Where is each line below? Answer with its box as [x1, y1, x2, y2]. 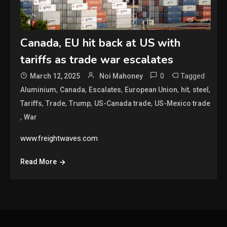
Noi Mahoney [99, 72, 143, 81]
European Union [125, 86, 178, 94]
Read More [20, 158, 57, 166]
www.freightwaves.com [20, 134, 98, 143]
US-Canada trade [94, 99, 152, 108]
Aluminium [20, 86, 57, 94]
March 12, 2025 [30, 72, 81, 81]
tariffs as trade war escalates [20, 52, 174, 68]
